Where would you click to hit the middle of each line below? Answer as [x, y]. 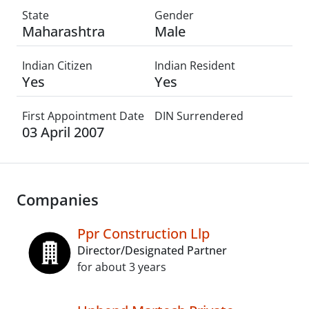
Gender [174, 15]
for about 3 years [122, 267]
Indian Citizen [57, 66]
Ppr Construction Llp [143, 233]
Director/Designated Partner [152, 250]
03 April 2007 [63, 132]
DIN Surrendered [199, 116]
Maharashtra [63, 31]
